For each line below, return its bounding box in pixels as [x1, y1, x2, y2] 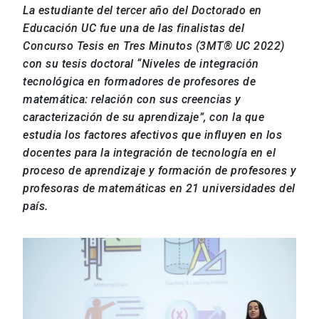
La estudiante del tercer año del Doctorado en [23, 4, 262, 18]
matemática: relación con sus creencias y [23, 93, 241, 107]
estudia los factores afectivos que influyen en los [23, 128, 282, 142]
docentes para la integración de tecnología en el [23, 146, 276, 160]
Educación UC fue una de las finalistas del [23, 21, 244, 36]
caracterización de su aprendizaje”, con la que [23, 110, 264, 125]
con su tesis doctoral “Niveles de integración [23, 57, 259, 71]
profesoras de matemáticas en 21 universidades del [23, 182, 296, 196]
